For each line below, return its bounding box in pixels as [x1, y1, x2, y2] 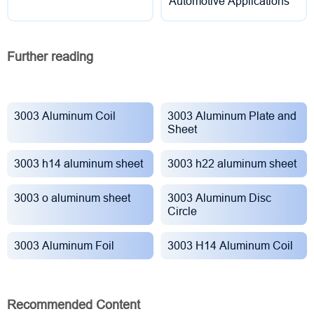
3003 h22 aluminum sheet [168, 158, 296, 170]
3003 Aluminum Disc [168, 192, 271, 205]
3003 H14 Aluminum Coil [168, 240, 293, 252]
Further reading [7, 50, 93, 64]
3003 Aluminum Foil [14, 240, 114, 252]
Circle [168, 205, 197, 218]
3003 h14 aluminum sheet [14, 158, 143, 170]
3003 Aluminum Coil [14, 110, 116, 123]
